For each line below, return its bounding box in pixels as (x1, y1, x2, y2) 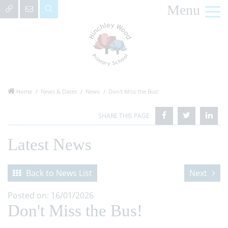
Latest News (8, 135, 92, 154)
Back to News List (26, 167, 92, 179)
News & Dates (41, 88, 77, 95)
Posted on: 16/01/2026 (8, 190, 94, 201)
